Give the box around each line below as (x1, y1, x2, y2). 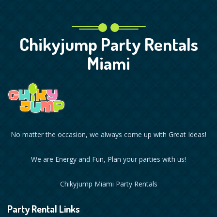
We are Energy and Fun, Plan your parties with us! (31, 155, 186, 164)
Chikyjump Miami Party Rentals (60, 179, 157, 189)
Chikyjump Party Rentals (19, 33, 198, 56)
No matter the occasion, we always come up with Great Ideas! (11, 130, 206, 139)
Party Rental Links (7, 202, 80, 216)
